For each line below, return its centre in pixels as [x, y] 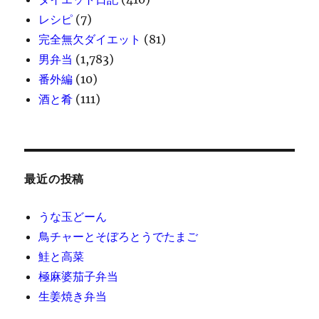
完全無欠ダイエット [90, 40]
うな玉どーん [73, 217]
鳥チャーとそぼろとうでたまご [119, 237]
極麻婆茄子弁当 [79, 277]
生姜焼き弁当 [73, 297]
